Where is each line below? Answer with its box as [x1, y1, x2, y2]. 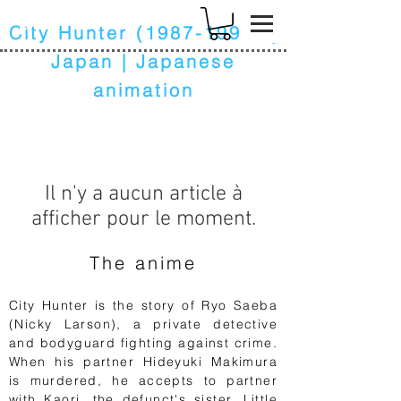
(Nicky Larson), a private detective [9, 315, 277, 332]
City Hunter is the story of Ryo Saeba [9, 296, 277, 313]
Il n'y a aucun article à [44, 181, 243, 207]
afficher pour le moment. [30, 206, 256, 232]
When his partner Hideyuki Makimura [9, 353, 277, 370]
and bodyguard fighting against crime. [9, 334, 277, 351]
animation [92, 78, 194, 101]
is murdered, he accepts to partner [9, 371, 277, 388]
